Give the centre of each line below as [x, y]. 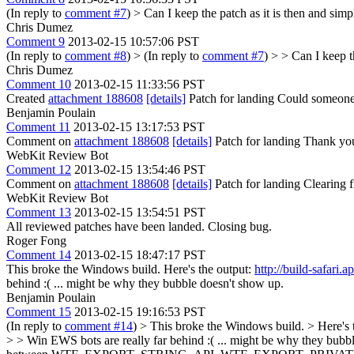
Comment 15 [39, 312]
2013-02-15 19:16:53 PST [140, 312]
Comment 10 [39, 84]
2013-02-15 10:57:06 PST [134, 41]
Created [27, 98]
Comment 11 [38, 127]
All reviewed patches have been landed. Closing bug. [139, 226]
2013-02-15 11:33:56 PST [139, 84]
